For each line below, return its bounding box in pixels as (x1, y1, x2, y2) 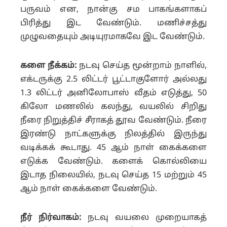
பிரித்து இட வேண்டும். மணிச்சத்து (20, 18, 207, 28)
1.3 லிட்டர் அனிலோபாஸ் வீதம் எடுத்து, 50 (20, 88, 207, 98)
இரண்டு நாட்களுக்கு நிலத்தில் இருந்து (20, 129, 207, 139)
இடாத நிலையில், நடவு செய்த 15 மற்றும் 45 (20, 170, 207, 180)
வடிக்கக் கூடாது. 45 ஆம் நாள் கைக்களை (20, 142, 207, 153)
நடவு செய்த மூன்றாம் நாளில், (79, 60, 207, 71)
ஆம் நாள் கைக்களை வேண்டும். (20, 183, 157, 194)
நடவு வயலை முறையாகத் (81, 212, 207, 223)
